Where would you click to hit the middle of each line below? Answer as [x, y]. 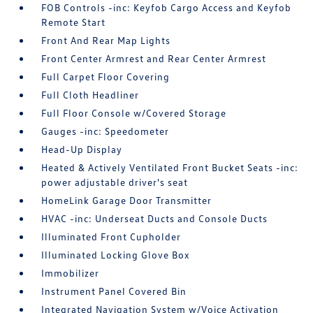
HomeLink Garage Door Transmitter [127, 200]
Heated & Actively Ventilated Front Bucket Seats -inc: [170, 167]
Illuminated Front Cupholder [111, 236]
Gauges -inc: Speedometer [105, 131]
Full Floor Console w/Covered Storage [134, 113]
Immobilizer [71, 273]
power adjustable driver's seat [115, 182]
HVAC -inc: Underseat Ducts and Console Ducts [155, 218]
